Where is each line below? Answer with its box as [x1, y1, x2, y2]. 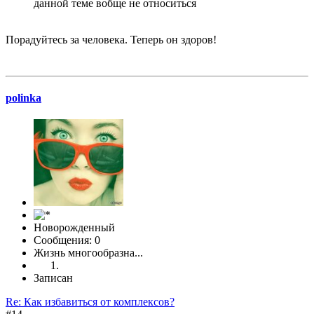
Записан [34, 272, 73, 285]
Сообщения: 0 [34, 234, 100, 247]
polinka [6, 92, 41, 104]
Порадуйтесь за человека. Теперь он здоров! [6, 33, 217, 46]
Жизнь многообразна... [34, 247, 143, 259]
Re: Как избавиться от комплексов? [6, 296, 175, 308]
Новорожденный [34, 221, 115, 234]
